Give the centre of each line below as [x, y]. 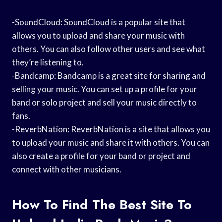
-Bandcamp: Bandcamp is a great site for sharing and [109, 75]
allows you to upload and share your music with [98, 35]
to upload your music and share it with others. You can [111, 142]
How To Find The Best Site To [102, 204]
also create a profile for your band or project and [101, 156]
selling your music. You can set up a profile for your [105, 89]
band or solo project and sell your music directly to [104, 102]
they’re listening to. [48, 62]
